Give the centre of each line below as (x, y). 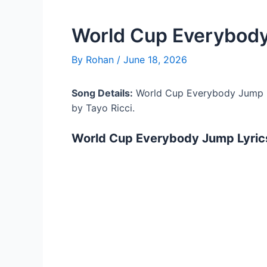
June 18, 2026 (155, 60)
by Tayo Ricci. (103, 108)
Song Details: (102, 93)
